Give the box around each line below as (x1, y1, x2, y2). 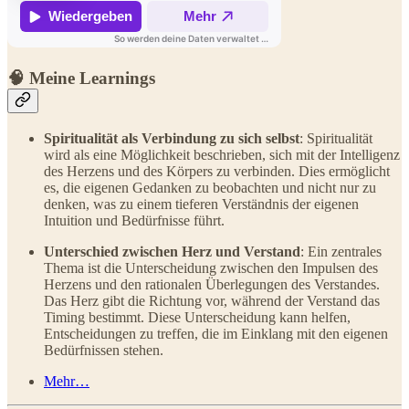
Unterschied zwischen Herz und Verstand (44, 243, 300, 259)
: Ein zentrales (300, 243, 382, 259)
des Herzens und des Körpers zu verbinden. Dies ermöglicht (44, 163, 390, 179)
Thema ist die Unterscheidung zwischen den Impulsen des (44, 259, 378, 276)
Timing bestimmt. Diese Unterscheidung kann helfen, (44, 309, 351, 325)
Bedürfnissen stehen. (44, 341, 163, 358)
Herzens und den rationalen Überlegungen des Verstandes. (44, 276, 380, 292)
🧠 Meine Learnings (7, 68, 155, 89)
